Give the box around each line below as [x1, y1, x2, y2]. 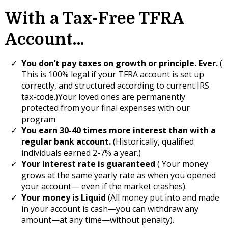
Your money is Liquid [21, 192, 106, 203]
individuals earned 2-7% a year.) [21, 147, 141, 158]
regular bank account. [21, 136, 111, 147]
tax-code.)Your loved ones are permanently [21, 91, 185, 102]
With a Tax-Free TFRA [5, 9, 184, 28]
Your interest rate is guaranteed [21, 158, 155, 169]
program [21, 113, 55, 125]
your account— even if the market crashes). [21, 181, 187, 192]
